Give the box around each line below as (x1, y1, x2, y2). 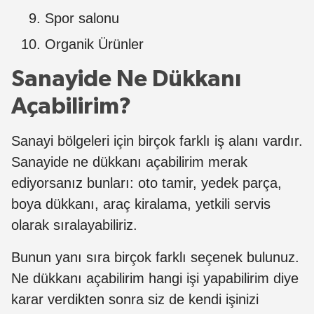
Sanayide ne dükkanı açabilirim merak (11, 153, 247, 170)
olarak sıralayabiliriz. (11, 217, 137, 233)
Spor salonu (45, 10, 119, 26)
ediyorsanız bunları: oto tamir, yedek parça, (11, 175, 282, 191)
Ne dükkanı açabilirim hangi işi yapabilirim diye (11, 270, 299, 286)
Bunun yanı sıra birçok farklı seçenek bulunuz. (11, 249, 299, 265)
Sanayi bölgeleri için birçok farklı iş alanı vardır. (11, 132, 303, 149)
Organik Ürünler (45, 36, 144, 52)
